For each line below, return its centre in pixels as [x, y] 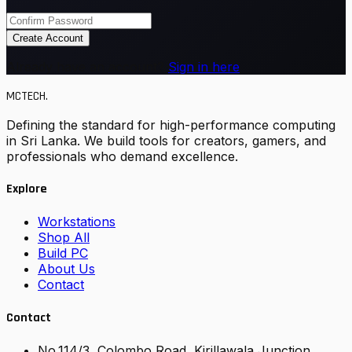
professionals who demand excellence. [122, 156]
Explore [27, 189]
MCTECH [26, 96]
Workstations [77, 222]
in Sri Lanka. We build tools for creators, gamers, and [166, 140]
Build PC [63, 253]
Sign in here [204, 66]
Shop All [64, 238]
